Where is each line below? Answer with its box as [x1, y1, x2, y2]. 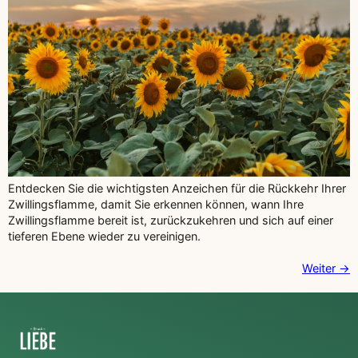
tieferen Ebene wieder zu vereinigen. [8, 229, 201, 243]
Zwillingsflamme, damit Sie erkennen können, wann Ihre [8, 197, 304, 211]
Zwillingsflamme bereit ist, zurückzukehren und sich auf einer [8, 213, 333, 227]
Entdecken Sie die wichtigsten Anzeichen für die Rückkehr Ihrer [8, 181, 346, 195]
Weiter [302, 261, 339, 275]
